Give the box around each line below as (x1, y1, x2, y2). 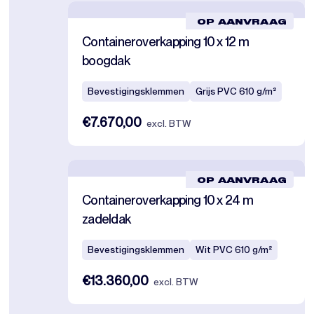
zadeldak (82, 211, 131, 227)
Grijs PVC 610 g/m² (196, 86, 277, 97)
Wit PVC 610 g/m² (196, 244, 273, 256)
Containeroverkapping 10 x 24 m (82, 192, 253, 208)
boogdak (82, 53, 130, 69)
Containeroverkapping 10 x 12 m (82, 34, 249, 50)
